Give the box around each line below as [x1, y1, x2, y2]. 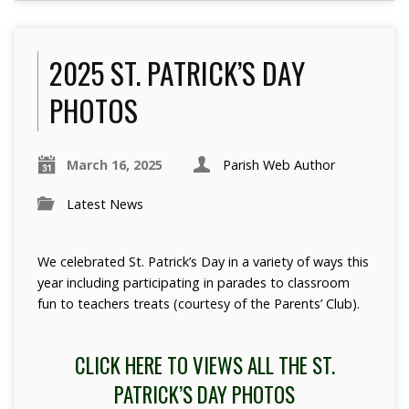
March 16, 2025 [66, 156, 163, 174]
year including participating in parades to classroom [37, 274, 350, 292]
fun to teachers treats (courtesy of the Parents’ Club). [37, 295, 360, 313]
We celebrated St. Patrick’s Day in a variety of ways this [37, 253, 369, 271]
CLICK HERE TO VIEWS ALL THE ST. [74, 350, 335, 382]
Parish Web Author [222, 156, 335, 174]
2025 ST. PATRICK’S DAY [48, 51, 305, 95]
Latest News [66, 195, 143, 214]
